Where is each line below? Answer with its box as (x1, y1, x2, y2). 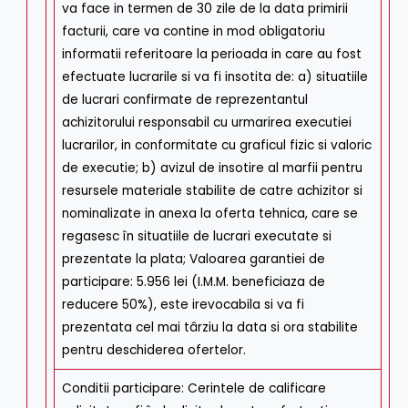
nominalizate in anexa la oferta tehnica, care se (61, 205, 358, 223)
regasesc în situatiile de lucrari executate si (61, 228, 331, 246)
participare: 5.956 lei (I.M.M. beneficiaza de (61, 273, 325, 291)
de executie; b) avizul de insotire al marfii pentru (61, 159, 362, 178)
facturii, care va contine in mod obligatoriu (61, 23, 325, 41)
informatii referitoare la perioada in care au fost (61, 46, 362, 64)
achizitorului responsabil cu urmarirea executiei (61, 114, 352, 132)
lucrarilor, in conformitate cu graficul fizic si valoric (61, 137, 372, 155)
